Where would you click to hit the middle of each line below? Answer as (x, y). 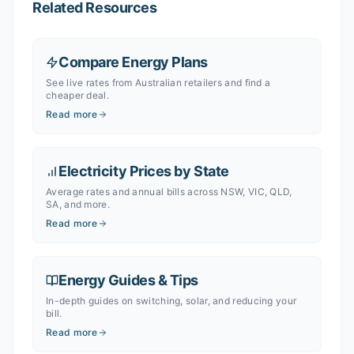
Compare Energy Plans (133, 62)
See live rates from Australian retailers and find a (158, 83)
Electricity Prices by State (144, 171)
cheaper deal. (77, 95)
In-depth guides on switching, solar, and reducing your (171, 301)
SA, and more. (78, 204)
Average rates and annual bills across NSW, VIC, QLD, (169, 192)
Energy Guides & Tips (128, 280)
